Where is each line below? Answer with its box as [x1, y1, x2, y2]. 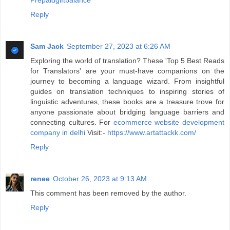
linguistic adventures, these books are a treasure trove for [30, 98, 224, 106]
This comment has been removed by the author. [30, 189, 186, 198]
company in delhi [30, 128, 85, 137]
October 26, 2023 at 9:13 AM [53, 175, 147, 183]
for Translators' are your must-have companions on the [30, 67, 224, 75]
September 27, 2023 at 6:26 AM [67, 42, 170, 51]
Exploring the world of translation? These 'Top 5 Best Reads [30, 56, 224, 65]
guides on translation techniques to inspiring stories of [30, 87, 224, 96]
